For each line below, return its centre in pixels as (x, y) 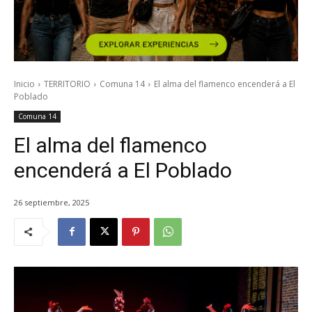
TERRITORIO (67, 84)
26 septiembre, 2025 (52, 202)
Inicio (24, 84)
